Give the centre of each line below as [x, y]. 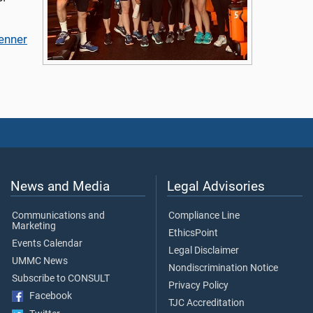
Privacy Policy [198, 286]
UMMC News [40, 261]
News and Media [60, 187]
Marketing [34, 226]
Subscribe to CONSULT [61, 279]
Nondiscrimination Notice [223, 268]
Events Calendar [47, 244]
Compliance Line [204, 216]
